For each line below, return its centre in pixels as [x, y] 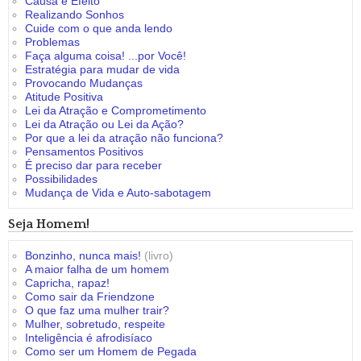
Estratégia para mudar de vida [102, 69]
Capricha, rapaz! [67, 283]
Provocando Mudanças [84, 83]
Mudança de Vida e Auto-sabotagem [118, 193]
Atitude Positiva [64, 97]
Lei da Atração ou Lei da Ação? [104, 124]
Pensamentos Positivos [84, 151]
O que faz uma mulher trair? [97, 310]
